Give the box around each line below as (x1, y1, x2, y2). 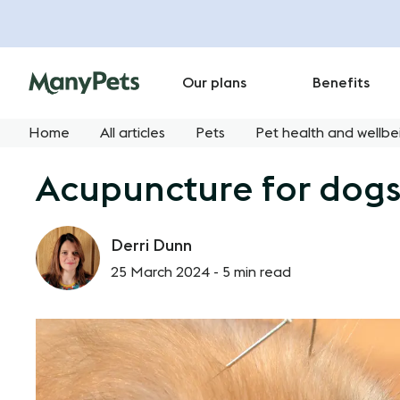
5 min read (222, 264, 291, 279)
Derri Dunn (111, 237, 192, 254)
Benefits (312, 76, 370, 90)
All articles (100, 126, 165, 140)
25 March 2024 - (111, 264, 222, 279)
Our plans (182, 76, 246, 90)
